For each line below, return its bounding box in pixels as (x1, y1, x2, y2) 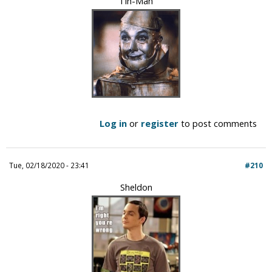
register (141, 117, 178, 129)
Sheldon (120, 180, 152, 193)
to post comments (178, 117, 257, 129)
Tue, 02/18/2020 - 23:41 (9, 160, 89, 170)
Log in (100, 117, 127, 129)
